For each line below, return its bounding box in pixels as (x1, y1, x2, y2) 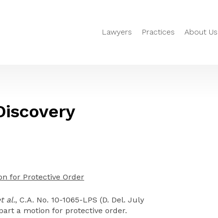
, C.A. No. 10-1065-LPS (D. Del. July (15, 195, 144, 204)
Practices (142, 27, 175, 37)
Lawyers (102, 27, 132, 37)
